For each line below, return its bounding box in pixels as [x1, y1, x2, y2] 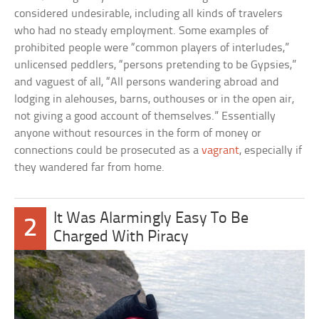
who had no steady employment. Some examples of [14, 24, 269, 37]
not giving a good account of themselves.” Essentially [14, 110, 276, 122]
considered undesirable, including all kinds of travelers [14, 7, 283, 20]
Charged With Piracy [53, 229, 189, 246]
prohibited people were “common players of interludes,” [14, 41, 290, 54]
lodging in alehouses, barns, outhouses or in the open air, [14, 93, 295, 105]
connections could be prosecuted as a [14, 144, 202, 157]
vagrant [202, 144, 240, 157]
